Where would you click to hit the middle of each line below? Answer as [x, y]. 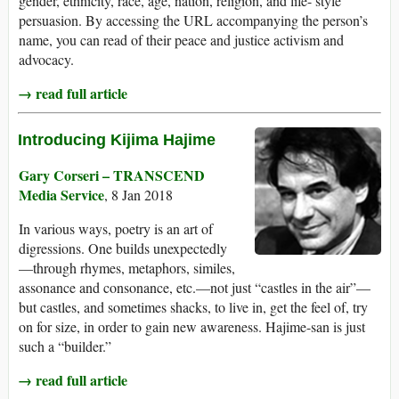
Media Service [61, 195]
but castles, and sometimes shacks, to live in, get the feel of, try [193, 307]
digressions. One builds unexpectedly [123, 248]
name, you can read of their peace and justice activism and [181, 40]
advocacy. [46, 60]
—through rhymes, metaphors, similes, [127, 268]
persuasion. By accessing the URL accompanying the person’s [193, 20]
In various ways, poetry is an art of [116, 229]
